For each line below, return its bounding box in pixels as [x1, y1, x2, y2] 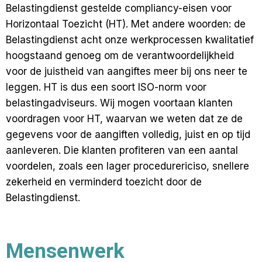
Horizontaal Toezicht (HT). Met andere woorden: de [6, 18, 246, 30]
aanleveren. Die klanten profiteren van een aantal [6, 144, 238, 156]
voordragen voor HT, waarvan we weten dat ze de [6, 113, 243, 125]
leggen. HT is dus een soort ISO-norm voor [6, 81, 206, 93]
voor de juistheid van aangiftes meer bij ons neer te [6, 65, 247, 77]
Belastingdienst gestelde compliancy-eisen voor [6, 2, 232, 14]
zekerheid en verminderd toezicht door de [6, 176, 202, 188]
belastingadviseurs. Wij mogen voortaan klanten [6, 97, 233, 109]
